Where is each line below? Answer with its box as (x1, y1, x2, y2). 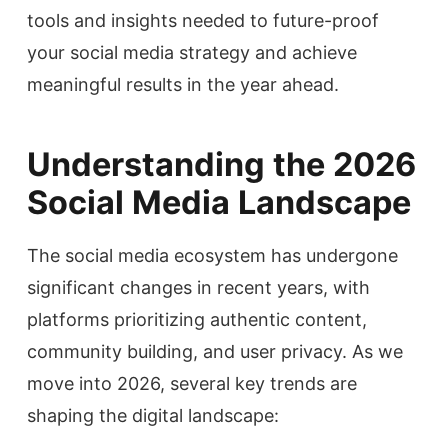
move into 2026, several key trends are (27, 373, 357, 394)
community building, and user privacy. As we (27, 341, 403, 362)
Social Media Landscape (27, 183, 411, 222)
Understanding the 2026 (27, 145, 416, 184)
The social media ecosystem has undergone (27, 245, 398, 266)
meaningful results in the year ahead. (27, 74, 339, 95)
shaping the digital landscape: (27, 405, 279, 426)
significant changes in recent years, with (27, 277, 370, 298)
